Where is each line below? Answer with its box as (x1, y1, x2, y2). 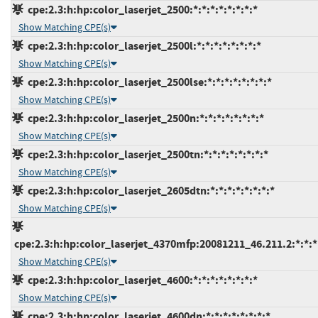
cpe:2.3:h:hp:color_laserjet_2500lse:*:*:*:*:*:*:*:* (23, 74, 272, 89)
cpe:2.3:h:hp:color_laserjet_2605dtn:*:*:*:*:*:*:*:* (23, 182, 275, 198)
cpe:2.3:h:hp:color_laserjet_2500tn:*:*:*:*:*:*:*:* (23, 146, 268, 162)
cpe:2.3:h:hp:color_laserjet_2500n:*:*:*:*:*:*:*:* (23, 110, 264, 126)
